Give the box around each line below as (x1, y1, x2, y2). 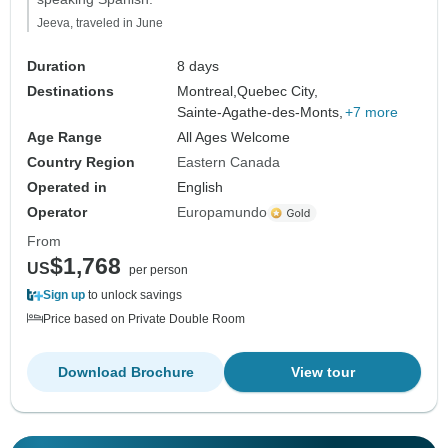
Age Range (27, 129, 102, 146)
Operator (27, 204, 87, 221)
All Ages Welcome (177, 129, 291, 146)
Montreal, (177, 83, 238, 100)
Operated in (27, 179, 107, 196)
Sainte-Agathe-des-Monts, (177, 104, 344, 121)
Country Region (27, 154, 135, 171)
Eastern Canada (177, 154, 281, 171)
